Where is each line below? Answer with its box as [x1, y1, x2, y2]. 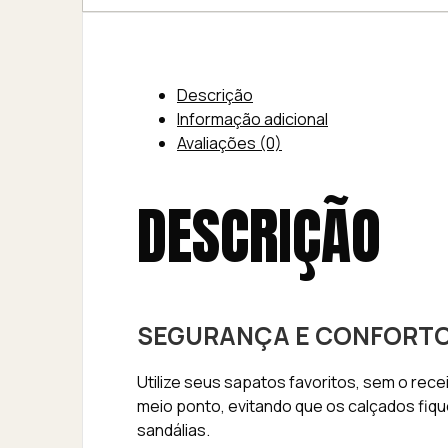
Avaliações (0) [177, 132, 282, 154]
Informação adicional [177, 108, 328, 130]
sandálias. [137, 418, 210, 441]
